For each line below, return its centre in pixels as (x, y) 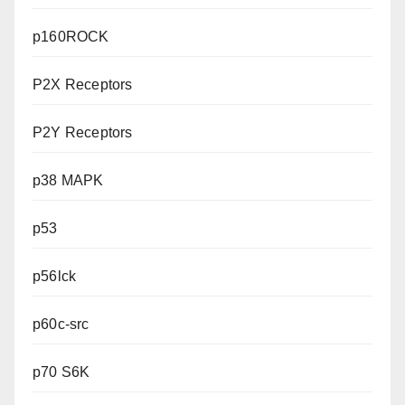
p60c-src (61, 325)
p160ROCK (71, 37)
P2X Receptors (83, 85)
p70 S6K (61, 372)
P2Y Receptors (83, 133)
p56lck (55, 277)
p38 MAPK (68, 181)
